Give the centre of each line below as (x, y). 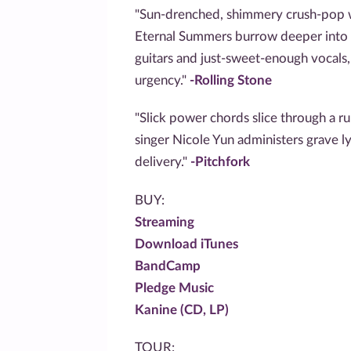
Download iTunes (186, 244)
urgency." (162, 80)
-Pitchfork (220, 162)
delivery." (163, 162)
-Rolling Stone (231, 80)
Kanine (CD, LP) (182, 309)
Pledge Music (174, 288)
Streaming (165, 222)
